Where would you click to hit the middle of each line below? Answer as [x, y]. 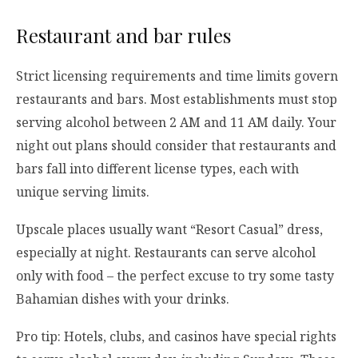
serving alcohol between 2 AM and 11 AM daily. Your [176, 122]
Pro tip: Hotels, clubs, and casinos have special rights [176, 337]
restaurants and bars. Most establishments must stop [177, 99]
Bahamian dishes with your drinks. [123, 299]
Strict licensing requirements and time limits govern [177, 76]
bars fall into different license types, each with [157, 168]
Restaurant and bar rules [123, 35]
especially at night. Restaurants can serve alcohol [166, 253]
